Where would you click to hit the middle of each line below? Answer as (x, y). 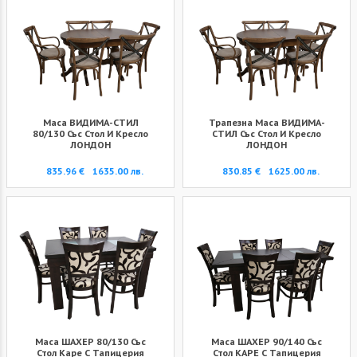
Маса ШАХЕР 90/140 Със (267, 341)
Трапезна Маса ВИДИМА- (267, 122)
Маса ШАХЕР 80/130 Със (90, 341)
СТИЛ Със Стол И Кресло (267, 133)
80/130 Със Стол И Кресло (90, 133)
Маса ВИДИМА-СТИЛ (90, 122)
